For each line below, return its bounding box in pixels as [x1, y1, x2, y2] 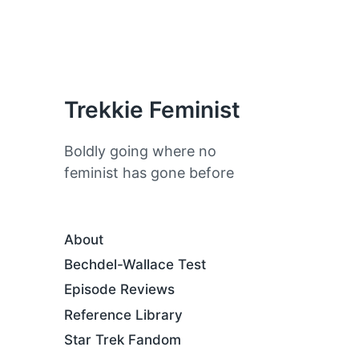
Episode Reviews [64, 281, 175, 298]
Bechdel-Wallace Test [64, 256, 206, 273]
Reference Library [64, 306, 183, 323]
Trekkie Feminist [64, 96, 240, 123]
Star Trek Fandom [64, 331, 181, 348]
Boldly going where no [64, 143, 216, 159]
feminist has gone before [64, 164, 234, 181]
